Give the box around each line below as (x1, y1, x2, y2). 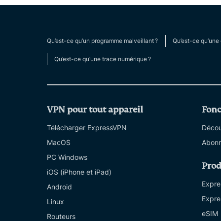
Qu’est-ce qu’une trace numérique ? (54, 55, 151, 63)
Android (47, 183, 72, 191)
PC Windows (47, 153, 87, 162)
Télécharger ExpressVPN (47, 123, 127, 132)
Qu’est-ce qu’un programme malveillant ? (47, 37, 158, 45)
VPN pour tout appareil (47, 105, 143, 115)
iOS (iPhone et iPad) (47, 168, 111, 177)
